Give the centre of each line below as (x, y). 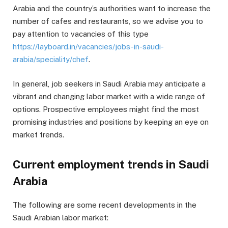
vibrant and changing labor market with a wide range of (109, 96)
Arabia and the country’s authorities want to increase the (112, 8)
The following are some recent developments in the (105, 205)
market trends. (38, 134)
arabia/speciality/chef (51, 59)
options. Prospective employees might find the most (106, 109)
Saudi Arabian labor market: (61, 217)
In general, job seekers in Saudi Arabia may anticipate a (109, 83)
